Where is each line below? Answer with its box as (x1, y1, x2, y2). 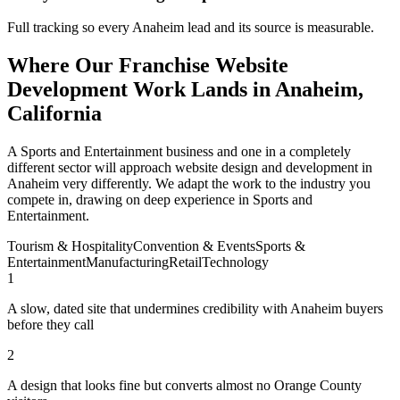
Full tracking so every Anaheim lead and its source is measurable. (7, 20, 374, 36)
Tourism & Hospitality (7, 238, 133, 254)
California (7, 102, 102, 126)
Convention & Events (133, 238, 255, 254)
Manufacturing (86, 254, 169, 271)
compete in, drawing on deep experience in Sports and (7, 192, 312, 208)
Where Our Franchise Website (7, 54, 288, 78)
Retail (169, 254, 202, 271)
